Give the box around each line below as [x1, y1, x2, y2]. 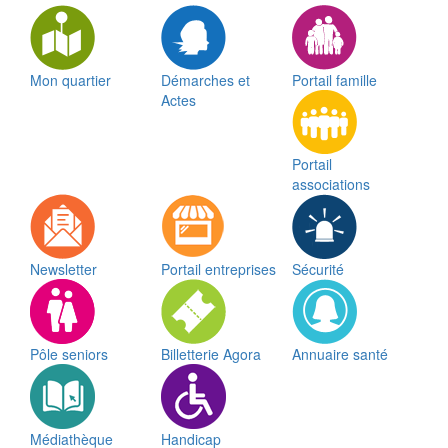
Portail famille [291, 70, 377, 91]
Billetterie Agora [160, 344, 261, 365]
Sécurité [291, 259, 344, 280]
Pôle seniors [30, 344, 108, 365]
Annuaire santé [291, 344, 388, 365]
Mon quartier [30, 70, 111, 91]
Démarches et [160, 70, 250, 91]
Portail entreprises [160, 259, 276, 280]
